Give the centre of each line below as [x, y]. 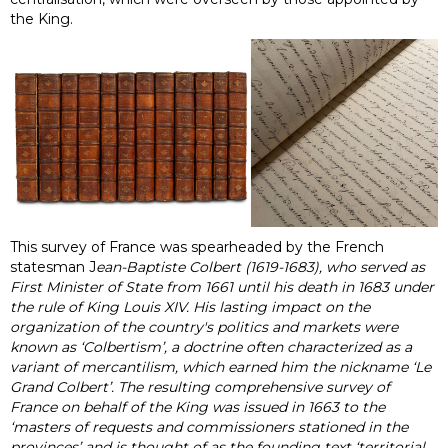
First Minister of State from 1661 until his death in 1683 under [222, 286]
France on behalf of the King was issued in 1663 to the [197, 406]
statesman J [53, 266]
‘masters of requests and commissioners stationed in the [209, 426]
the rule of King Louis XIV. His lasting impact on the [190, 306]
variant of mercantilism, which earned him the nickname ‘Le [220, 366]
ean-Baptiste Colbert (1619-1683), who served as [260, 266]
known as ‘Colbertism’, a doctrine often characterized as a [211, 346]
